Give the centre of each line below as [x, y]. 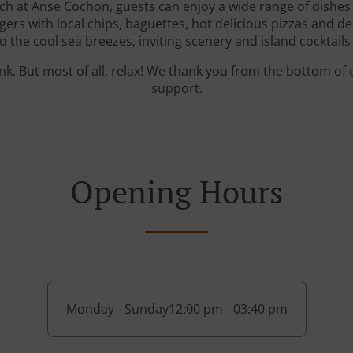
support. [176, 88]
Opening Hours [176, 191]
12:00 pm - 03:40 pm [228, 309]
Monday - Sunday [117, 309]
